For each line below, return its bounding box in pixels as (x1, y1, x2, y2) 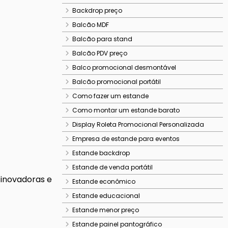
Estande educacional (72, 191, 140, 200)
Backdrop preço (72, 6, 122, 15)
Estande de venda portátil (72, 163, 153, 172)
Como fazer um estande (72, 92, 149, 100)
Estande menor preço (72, 206, 139, 214)
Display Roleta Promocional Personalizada (72, 120, 204, 129)
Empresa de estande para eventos (72, 134, 180, 143)
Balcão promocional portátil (72, 77, 161, 86)
